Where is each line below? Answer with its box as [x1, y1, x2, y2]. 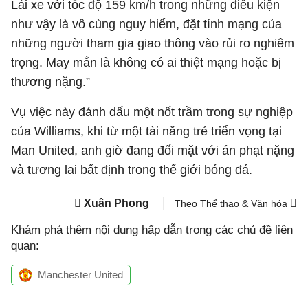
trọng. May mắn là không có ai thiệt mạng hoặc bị [11, 56, 281, 69]
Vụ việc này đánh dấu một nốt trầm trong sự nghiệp [11, 105, 293, 119]
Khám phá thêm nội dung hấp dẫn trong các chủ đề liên [11, 223, 293, 236]
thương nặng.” [11, 75, 90, 89]
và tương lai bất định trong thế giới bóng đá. [11, 163, 252, 177]
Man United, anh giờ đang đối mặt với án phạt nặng [11, 144, 294, 157]
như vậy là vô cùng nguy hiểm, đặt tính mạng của [11, 17, 282, 31]
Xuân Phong [84, 197, 149, 209]
